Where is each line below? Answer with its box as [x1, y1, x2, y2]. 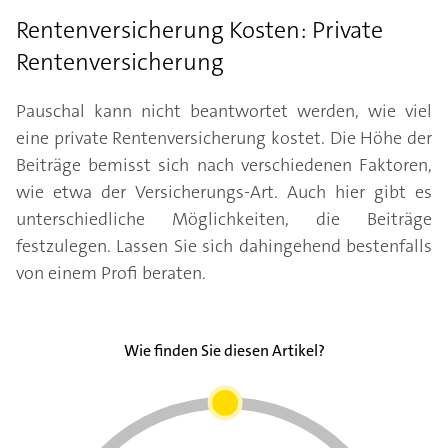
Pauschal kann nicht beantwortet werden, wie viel [16, 99, 432, 123]
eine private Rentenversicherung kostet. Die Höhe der [16, 126, 432, 150]
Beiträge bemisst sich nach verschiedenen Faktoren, [16, 153, 432, 177]
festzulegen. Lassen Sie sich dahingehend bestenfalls [16, 234, 432, 258]
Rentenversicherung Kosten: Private [16, 14, 383, 46]
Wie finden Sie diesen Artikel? [123, 340, 325, 361]
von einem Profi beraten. [16, 261, 206, 285]
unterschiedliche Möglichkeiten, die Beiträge [16, 207, 432, 231]
